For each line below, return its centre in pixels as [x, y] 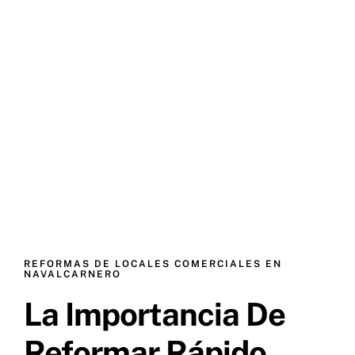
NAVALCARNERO [73, 274]
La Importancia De [155, 314]
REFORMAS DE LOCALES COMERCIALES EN [153, 263]
